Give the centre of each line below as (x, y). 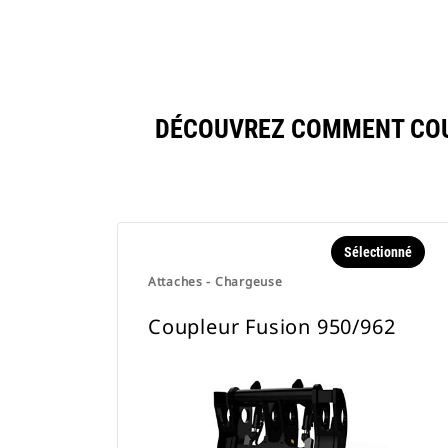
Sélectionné (377, 252)
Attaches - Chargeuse (215, 281)
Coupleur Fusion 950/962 (272, 326)
